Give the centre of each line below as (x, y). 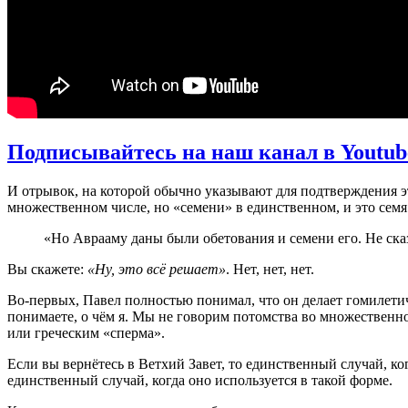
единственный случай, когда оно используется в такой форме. (200, 380)
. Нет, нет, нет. (270, 269)
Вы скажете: (47, 269)
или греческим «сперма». (86, 332)
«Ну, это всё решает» (157, 269)
